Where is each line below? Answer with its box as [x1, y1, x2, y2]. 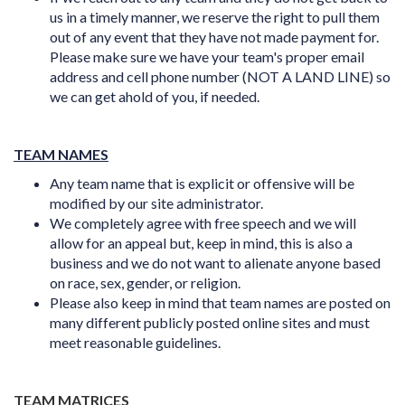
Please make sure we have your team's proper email [50, 48, 364, 65]
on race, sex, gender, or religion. [50, 274, 240, 291]
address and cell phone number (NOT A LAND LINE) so [50, 68, 391, 85]
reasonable [84, 334, 153, 351]
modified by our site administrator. [50, 194, 263, 212]
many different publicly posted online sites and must [50, 314, 370, 331]
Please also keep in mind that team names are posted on [50, 294, 391, 311]
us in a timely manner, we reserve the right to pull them [50, 8, 380, 25]
